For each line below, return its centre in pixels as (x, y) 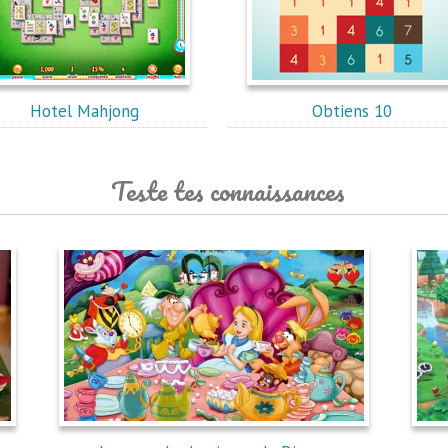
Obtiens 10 (351, 111)
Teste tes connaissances (228, 191)
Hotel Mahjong (85, 111)
